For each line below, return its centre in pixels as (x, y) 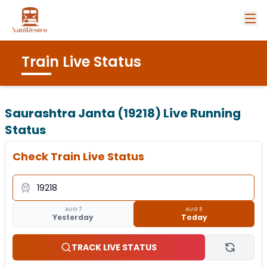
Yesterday (73, 217)
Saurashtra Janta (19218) (83, 113)
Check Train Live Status (78, 156)
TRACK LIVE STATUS (114, 247)
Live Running (201, 113)
